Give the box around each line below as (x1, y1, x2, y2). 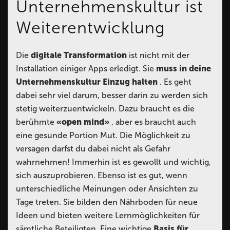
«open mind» (56, 117, 111, 127)
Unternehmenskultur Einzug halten (16, 76, 160, 87)
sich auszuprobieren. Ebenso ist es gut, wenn (16, 170, 187, 180)
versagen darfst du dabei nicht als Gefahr (16, 143, 170, 154)
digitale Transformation (31, 50, 129, 60)
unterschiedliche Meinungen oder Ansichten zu (16, 183, 198, 194)
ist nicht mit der (129, 50, 189, 60)
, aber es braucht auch (111, 117, 196, 127)
